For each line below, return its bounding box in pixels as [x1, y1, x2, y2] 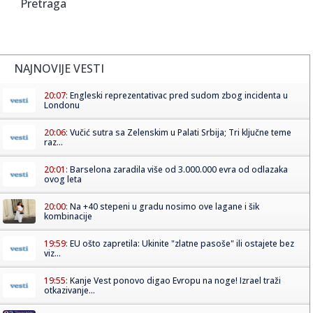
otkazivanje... [44, 284, 95, 296]
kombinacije [44, 210, 92, 222]
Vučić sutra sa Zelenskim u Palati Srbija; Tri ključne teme [70, 126, 291, 138]
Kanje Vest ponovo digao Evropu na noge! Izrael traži [70, 274, 281, 286]
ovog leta [44, 173, 82, 185]
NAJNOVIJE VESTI [14, 60, 104, 76]
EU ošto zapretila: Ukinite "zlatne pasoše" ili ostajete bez [70, 237, 294, 249]
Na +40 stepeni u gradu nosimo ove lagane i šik [70, 200, 259, 212]
